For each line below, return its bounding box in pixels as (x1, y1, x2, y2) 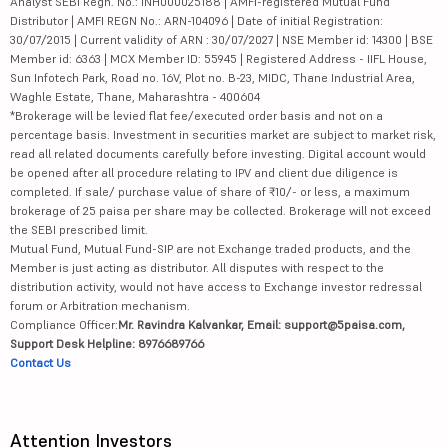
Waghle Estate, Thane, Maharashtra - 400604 (10, 88, 260, 104)
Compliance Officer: (10, 316, 118, 332)
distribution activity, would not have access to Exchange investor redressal (10, 278, 422, 294)
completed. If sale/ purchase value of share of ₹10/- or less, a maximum (10, 183, 410, 199)
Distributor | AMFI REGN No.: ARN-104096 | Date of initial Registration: (10, 12, 383, 28)
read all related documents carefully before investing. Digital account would (10, 145, 426, 161)
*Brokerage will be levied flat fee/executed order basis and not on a (10, 107, 383, 123)
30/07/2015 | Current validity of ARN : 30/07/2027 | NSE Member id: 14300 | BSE (10, 31, 433, 47)
